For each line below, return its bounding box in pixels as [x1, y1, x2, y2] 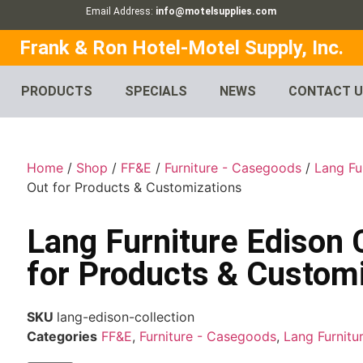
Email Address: [86, 6, 156, 17]
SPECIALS [125, 83, 188, 100]
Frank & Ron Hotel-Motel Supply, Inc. [19, 36, 344, 60]
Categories [27, 328, 98, 345]
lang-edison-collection [57, 309, 195, 326]
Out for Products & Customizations [27, 179, 242, 196]
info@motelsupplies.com [156, 6, 277, 17]
